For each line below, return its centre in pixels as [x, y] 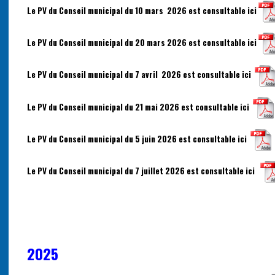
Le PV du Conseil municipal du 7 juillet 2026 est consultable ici [144, 170]
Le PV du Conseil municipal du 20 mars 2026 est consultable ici [143, 43]
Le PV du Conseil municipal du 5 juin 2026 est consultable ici [139, 138]
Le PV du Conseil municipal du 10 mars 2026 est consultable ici [143, 11]
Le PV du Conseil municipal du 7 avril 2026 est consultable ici [141, 75]
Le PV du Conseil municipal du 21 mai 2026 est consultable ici [140, 107]
